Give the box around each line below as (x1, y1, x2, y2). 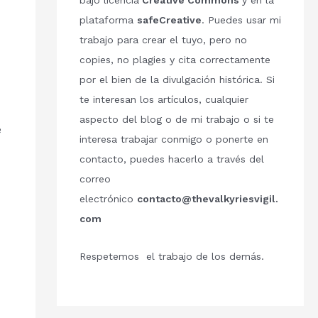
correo (79, 173, 111, 185)
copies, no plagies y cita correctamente (79, 54, 270, 66)
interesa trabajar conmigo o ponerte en (79, 133, 268, 146)
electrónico (79, 193, 137, 205)
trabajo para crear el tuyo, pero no (79, 34, 247, 46)
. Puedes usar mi (201, 14, 281, 26)
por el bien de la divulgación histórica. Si (79, 74, 275, 86)
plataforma (79, 14, 137, 26)
